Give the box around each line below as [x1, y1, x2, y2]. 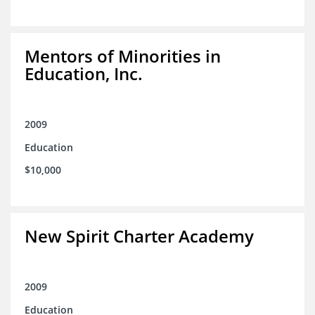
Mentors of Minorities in [25, 44, 221, 68]
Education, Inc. [25, 62, 143, 86]
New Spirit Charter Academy [25, 224, 254, 248]
